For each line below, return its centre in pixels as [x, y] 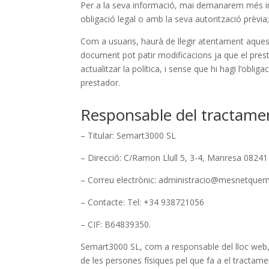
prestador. [101, 82]
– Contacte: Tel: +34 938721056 [143, 202]
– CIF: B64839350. [116, 225]
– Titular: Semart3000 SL [128, 136]
